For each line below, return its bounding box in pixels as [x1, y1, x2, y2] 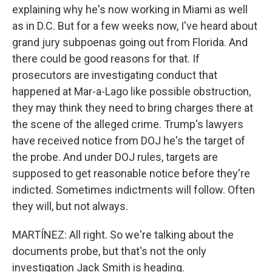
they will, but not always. [12, 200, 128, 212]
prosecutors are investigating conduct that [12, 69, 217, 81]
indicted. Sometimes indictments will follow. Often [12, 183, 255, 196]
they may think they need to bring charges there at [12, 101, 253, 114]
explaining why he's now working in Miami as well [12, 3, 248, 16]
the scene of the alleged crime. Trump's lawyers [12, 118, 243, 131]
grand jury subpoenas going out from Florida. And [12, 36, 248, 49]
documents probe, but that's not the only [12, 245, 206, 257]
